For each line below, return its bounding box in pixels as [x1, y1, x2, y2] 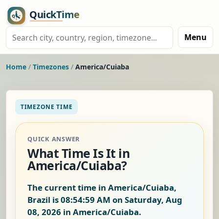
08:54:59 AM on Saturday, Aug [61, 194, 182, 206]
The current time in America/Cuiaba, [27, 182, 176, 194]
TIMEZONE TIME [21, 103, 73, 111]
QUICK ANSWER [27, 134, 80, 144]
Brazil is [27, 194, 61, 206]
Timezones [33, 62, 69, 72]
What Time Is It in [27, 145, 130, 162]
